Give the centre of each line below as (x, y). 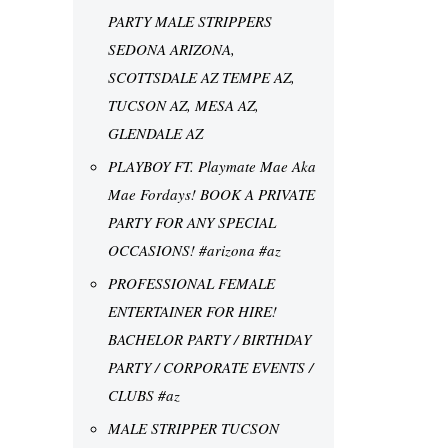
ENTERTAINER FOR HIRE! (192, 310)
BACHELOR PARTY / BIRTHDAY (209, 338)
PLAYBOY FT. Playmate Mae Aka (212, 165)
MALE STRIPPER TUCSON (193, 427)
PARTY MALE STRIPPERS (190, 20)
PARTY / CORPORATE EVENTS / (210, 366)
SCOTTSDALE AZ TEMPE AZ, (201, 76)
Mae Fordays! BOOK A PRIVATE (211, 193)
